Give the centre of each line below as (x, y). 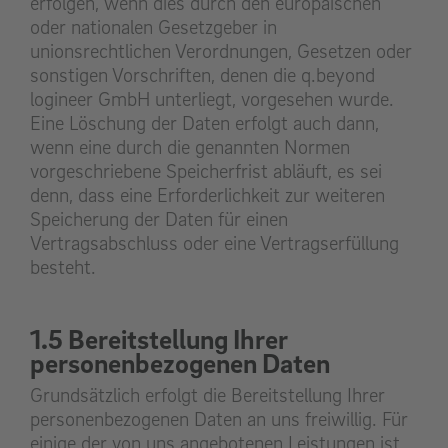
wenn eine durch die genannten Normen (190, 147)
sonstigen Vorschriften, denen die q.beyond (202, 75)
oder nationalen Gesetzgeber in (153, 27)
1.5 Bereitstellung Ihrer (159, 339)
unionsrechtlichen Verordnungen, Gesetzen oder (221, 51)
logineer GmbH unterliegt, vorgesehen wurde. (212, 99)
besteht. (63, 267)
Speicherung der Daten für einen (159, 219)
